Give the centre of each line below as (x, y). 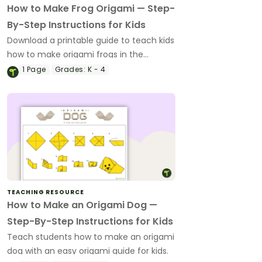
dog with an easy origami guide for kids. (88, 251)
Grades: (70, 69)
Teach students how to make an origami (91, 237)
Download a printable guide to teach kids (91, 40)
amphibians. (32, 82)
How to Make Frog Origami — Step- (91, 8)
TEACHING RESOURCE (46, 192)
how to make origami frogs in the (75, 54)
